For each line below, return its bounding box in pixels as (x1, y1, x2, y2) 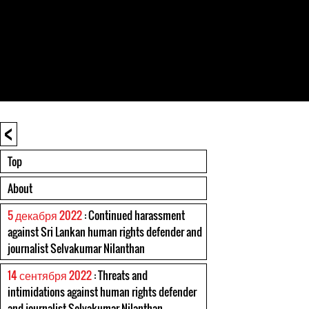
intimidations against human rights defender (8, 283, 197, 300)
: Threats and (92, 267, 148, 283)
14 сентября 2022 (8, 267, 92, 283)
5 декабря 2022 (8, 207, 82, 223)
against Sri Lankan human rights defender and (8, 223, 202, 240)
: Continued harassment (82, 207, 185, 223)
